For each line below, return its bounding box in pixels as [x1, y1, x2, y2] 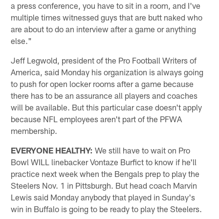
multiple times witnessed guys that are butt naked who [11, 12, 203, 22]
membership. [11, 126, 58, 136]
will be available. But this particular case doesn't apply [11, 102, 202, 112]
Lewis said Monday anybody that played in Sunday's [11, 192, 196, 202]
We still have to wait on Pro [93, 145, 191, 155]
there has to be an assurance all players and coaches [11, 90, 198, 101]
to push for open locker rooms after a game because [11, 79, 194, 89]
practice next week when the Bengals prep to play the [11, 169, 200, 179]
